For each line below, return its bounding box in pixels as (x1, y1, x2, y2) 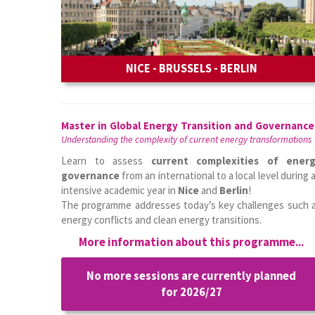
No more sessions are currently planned (86, 269, 296, 283)
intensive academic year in (61, 184, 178, 197)
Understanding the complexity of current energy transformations (61, 134, 311, 146)
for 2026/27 (160, 285, 222, 300)
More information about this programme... (79, 235, 304, 250)
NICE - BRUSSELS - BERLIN (125, 61, 257, 76)
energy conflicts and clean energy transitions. (61, 213, 262, 226)
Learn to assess (61, 154, 151, 167)
